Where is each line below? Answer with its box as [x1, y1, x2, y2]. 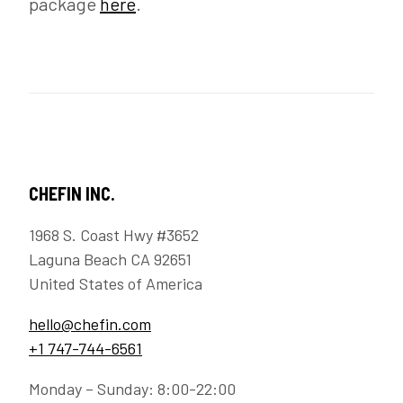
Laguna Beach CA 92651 [29, 249, 192, 270]
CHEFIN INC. [29, 183, 115, 205]
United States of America [29, 273, 202, 294]
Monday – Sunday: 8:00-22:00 [29, 379, 236, 399]
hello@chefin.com [29, 314, 151, 335]
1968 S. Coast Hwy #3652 [29, 225, 199, 246]
